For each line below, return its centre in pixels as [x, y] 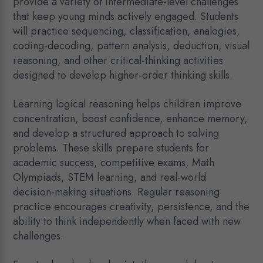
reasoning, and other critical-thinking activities [118, 61]
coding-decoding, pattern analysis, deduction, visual [131, 46]
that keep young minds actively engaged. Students [126, 17]
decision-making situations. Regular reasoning [117, 192]
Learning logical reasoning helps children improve [127, 104]
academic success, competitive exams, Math [114, 163]
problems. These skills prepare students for [111, 148]
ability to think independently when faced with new [127, 222]
